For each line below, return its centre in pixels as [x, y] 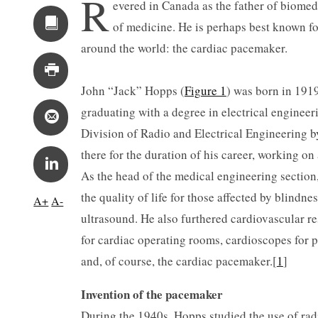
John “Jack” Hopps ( [132, 90]
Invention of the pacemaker [152, 294]
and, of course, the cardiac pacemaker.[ [179, 261]
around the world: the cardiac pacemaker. [184, 48]
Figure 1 [205, 90]
